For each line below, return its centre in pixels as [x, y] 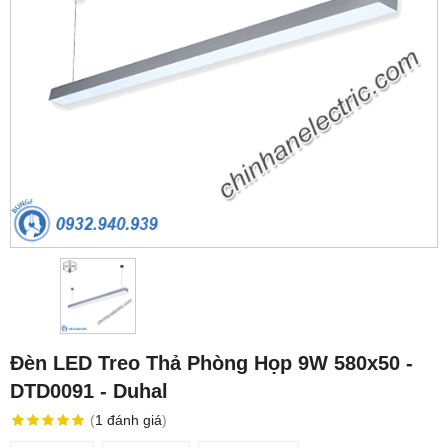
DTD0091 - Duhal [89, 390]
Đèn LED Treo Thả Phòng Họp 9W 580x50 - [211, 362]
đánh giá [134, 419]
